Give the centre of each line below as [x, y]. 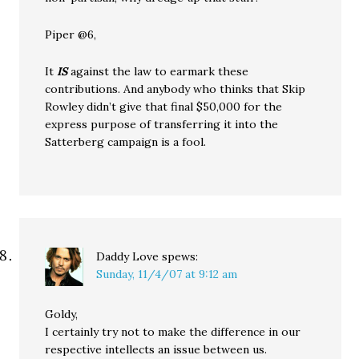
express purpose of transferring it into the [162, 124]
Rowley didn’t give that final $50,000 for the [164, 107]
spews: [180, 256]
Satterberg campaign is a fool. [126, 142]
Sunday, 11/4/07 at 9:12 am [167, 274]
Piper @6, [71, 34]
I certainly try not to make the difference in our [173, 332]
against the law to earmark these [158, 71]
